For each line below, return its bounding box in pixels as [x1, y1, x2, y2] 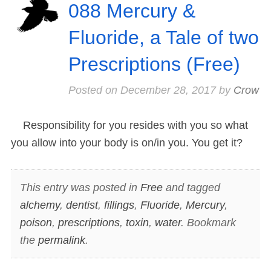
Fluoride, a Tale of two [68, 27, 259, 49]
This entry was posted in [19, 181, 140, 194]
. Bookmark [180, 216, 236, 229]
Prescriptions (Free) [68, 53, 240, 76]
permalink [38, 233, 85, 246]
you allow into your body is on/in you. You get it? [11, 137, 243, 149]
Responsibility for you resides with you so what [11, 119, 248, 132]
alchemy [19, 198, 60, 211]
